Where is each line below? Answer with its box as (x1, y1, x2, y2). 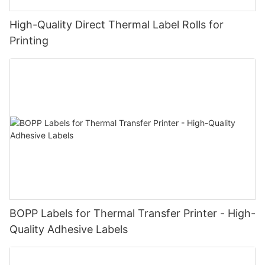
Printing (9, 34, 49, 47)
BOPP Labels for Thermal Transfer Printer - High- (9, 206, 256, 219)
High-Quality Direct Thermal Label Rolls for (9, 18, 224, 31)
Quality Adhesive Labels (9, 222, 128, 235)
